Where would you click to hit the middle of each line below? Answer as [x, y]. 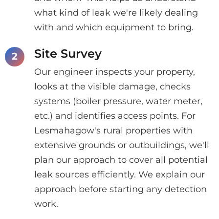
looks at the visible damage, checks [112, 86]
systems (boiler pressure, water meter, [118, 101]
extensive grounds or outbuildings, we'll [122, 145]
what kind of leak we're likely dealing [116, 12]
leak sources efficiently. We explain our [120, 174]
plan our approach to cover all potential [121, 160]
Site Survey [68, 53]
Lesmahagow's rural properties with [113, 130]
